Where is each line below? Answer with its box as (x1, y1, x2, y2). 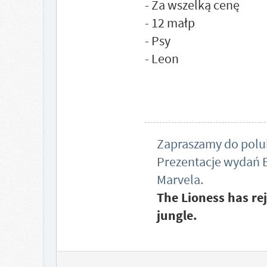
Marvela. (156, 171, 203, 188)
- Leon (144, 50, 179, 67)
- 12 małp (144, 14, 195, 31)
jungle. (156, 207, 197, 223)
